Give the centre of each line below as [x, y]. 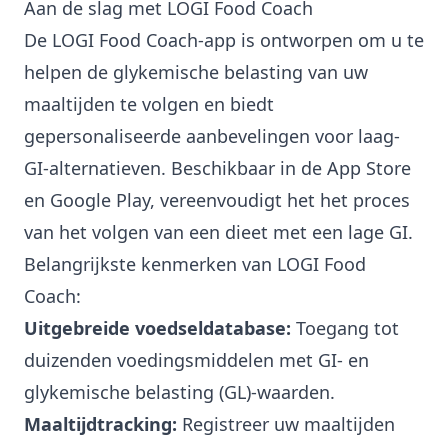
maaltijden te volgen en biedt [149, 104]
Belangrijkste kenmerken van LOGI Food [195, 264]
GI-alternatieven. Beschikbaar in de [175, 168]
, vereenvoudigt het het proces [280, 200]
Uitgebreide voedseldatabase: [157, 328]
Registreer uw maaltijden [286, 424]
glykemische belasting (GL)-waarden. [179, 392]
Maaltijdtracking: [100, 424]
